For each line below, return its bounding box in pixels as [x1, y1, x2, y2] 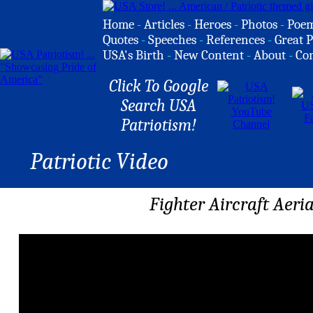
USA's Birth [103, 48, 164, 63]
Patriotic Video [29, 148, 168, 175]
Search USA [120, 96, 196, 115]
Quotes [103, 32, 138, 48]
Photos [241, 17, 277, 32]
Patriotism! [120, 115, 196, 135]
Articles [144, 17, 184, 32]
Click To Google [108, 76, 208, 96]
